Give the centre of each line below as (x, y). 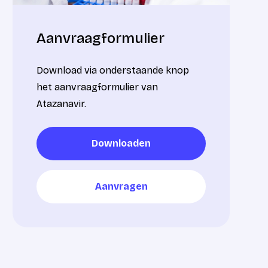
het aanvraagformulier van (98, 87)
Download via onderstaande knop (113, 70)
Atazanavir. (62, 103)
